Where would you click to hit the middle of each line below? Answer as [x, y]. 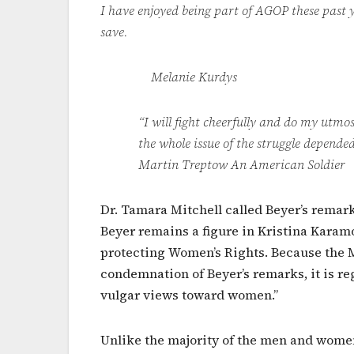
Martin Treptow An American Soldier [226, 164]
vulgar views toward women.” [189, 294]
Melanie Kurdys [169, 76]
